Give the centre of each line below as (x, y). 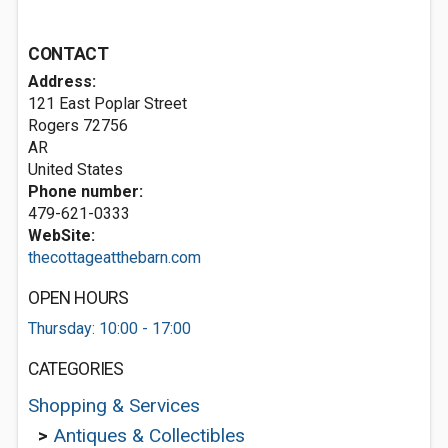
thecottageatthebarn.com (114, 257)
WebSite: (61, 235)
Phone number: (85, 191)
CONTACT (68, 54)
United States (75, 169)
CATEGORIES (76, 369)
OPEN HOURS (78, 298)
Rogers (53, 125)
